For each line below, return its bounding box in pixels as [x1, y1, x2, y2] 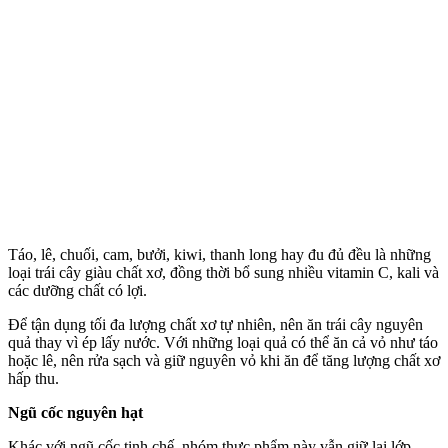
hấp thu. [8, 369, 59, 387]
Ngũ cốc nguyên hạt [8, 403, 143, 421]
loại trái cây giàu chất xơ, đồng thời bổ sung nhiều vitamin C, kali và [8, 263, 439, 281]
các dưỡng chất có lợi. [8, 281, 147, 299]
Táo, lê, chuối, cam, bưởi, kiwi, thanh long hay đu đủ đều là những [8, 245, 431, 263]
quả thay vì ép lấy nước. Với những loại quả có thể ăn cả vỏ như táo [8, 333, 438, 351]
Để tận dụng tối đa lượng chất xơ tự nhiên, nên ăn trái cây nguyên [8, 315, 423, 333]
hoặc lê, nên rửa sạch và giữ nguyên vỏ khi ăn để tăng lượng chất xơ [8, 351, 440, 369]
